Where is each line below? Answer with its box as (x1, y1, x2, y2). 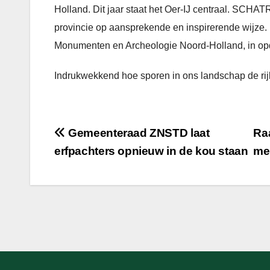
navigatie (54, 149, 130, 172)
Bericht (54, 125, 114, 147)
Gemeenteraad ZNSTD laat (65, 126, 210, 139)
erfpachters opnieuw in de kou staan (54, 144, 248, 157)
